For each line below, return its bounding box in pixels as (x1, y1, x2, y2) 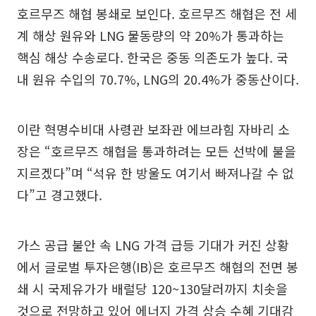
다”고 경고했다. (17, 185, 102, 204)
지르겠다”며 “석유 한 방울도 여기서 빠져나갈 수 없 (17, 163, 294, 182)
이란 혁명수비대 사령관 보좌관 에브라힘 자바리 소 (17, 119, 290, 138)
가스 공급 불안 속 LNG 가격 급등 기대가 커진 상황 (17, 235, 289, 254)
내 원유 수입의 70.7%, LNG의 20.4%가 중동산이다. (17, 69, 299, 88)
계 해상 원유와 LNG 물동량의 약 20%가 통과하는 (17, 25, 284, 44)
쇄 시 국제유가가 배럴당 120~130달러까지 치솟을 (17, 279, 288, 298)
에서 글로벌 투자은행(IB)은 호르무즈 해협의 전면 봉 (17, 257, 298, 276)
